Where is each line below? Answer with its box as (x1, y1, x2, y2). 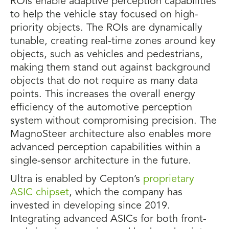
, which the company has (69, 188, 182, 198)
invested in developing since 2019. (10, 201, 170, 211)
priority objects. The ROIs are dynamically (10, 23, 202, 33)
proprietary (143, 174, 194, 185)
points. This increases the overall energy (10, 89, 195, 100)
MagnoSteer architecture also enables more (10, 129, 211, 140)
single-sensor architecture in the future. (10, 156, 191, 166)
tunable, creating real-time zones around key (10, 36, 216, 47)
